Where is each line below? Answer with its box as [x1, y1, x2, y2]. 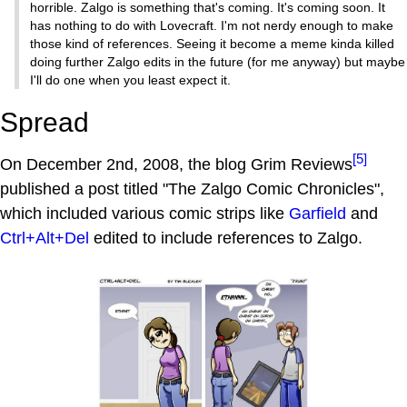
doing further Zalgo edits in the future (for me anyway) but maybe [30, 54, 405, 69]
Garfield [289, 203, 346, 223]
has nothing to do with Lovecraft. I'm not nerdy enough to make [30, 17, 393, 33]
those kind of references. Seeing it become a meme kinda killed [30, 35, 394, 51]
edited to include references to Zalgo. [89, 228, 362, 247]
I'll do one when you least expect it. [30, 72, 231, 87]
